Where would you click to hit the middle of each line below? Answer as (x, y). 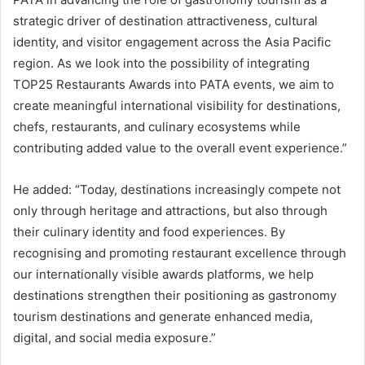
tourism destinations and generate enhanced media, (163, 317)
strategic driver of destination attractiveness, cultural (165, 21)
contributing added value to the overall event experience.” (180, 148)
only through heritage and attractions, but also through (170, 211)
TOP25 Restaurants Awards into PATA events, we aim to (174, 85)
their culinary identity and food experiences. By (149, 232)
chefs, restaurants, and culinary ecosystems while (157, 127)
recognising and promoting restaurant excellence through (180, 253)
